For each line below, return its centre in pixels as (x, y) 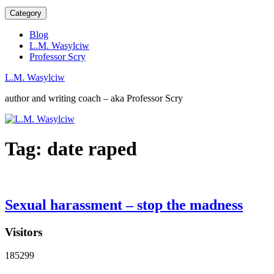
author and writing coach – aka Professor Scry (94, 98)
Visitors (24, 232)
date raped (92, 149)
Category (26, 13)
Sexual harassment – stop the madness (124, 205)
